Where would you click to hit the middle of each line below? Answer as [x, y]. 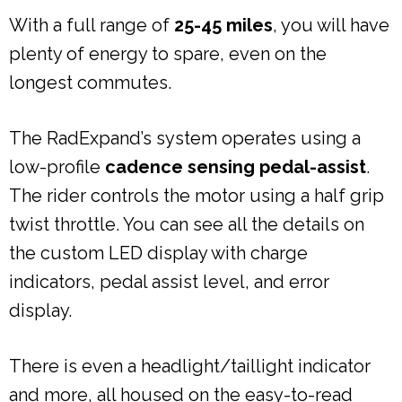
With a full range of [92, 25]
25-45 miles [223, 25]
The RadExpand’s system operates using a [185, 138]
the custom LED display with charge [158, 253]
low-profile [57, 166]
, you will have [331, 25]
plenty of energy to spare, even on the [168, 53]
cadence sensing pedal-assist [236, 166]
